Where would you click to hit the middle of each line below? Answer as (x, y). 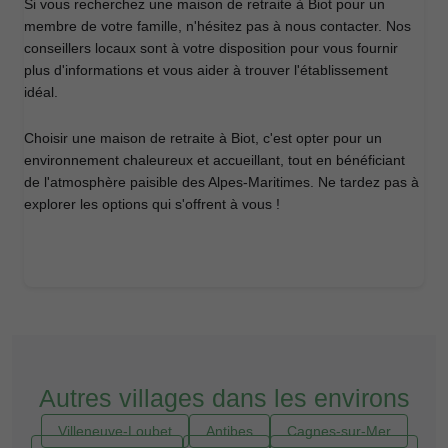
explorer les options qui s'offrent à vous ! (152, 203)
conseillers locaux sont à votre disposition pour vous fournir (211, 47)
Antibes (229, 430)
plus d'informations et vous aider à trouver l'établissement (206, 69)
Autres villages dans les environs (224, 397)
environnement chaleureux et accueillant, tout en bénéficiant (214, 159)
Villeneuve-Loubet (114, 430)
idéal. (41, 91)
